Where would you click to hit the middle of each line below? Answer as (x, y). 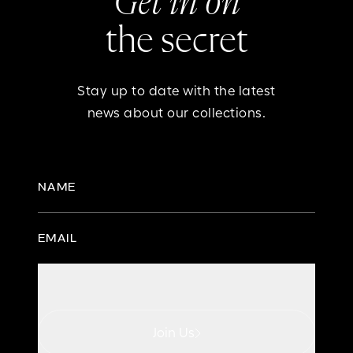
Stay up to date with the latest (176, 91)
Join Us (173, 333)
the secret (176, 42)
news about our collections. (176, 113)
